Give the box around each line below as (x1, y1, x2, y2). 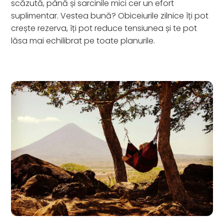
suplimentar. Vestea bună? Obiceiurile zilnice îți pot (11, 10, 209, 21)
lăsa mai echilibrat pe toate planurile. (11, 35, 155, 46)
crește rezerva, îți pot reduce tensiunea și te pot (11, 22, 197, 34)
